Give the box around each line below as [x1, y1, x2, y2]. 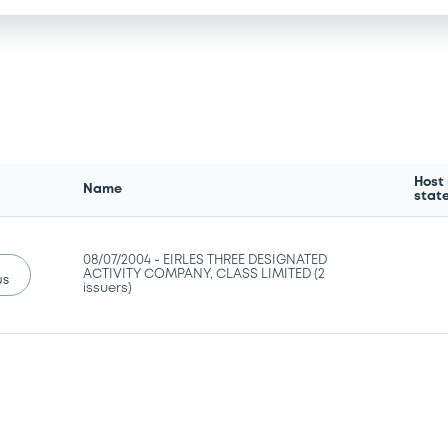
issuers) [83, 282, 133, 294]
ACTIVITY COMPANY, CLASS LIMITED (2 [83, 268, 326, 280]
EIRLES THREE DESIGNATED [163, 254, 328, 266]
